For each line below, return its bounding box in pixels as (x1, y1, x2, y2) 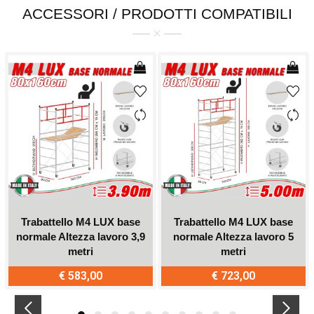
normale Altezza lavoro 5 (173, 230, 294, 243)
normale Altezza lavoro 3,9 (16, 230, 145, 243)
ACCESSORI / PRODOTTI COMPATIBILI (22, 5, 292, 22)
